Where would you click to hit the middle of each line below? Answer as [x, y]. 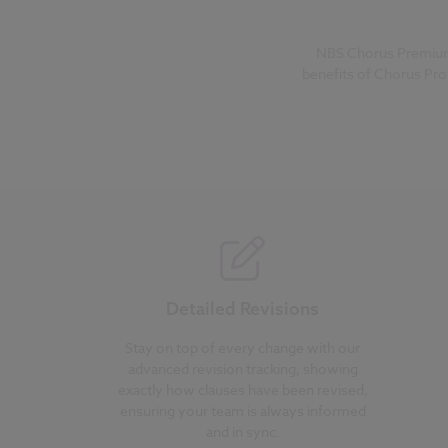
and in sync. [242, 431]
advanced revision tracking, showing [242, 368]
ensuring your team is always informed [242, 410]
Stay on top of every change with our [243, 347]
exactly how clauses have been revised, [242, 389]
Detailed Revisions [243, 309]
